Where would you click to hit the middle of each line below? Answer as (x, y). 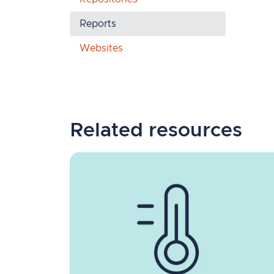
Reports (98, 24)
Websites (101, 48)
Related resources (156, 131)
